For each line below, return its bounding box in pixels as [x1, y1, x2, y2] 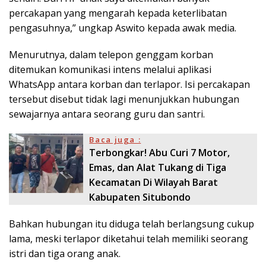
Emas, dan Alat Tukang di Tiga [89, 160, 227, 174]
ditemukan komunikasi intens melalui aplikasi [9, 62, 211, 76]
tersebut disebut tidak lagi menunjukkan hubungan [9, 92, 239, 106]
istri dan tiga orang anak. [9, 246, 121, 260]
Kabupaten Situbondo [89, 190, 191, 204]
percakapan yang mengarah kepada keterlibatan [9, 6, 227, 20]
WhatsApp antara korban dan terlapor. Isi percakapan [9, 77, 250, 91]
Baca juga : [89, 134, 141, 145]
